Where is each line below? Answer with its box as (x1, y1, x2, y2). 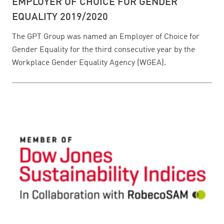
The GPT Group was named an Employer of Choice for (12, 33, 199, 41)
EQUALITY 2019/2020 (12, 12, 108, 23)
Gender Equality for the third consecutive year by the (12, 46, 195, 54)
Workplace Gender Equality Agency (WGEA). (12, 59, 166, 67)
